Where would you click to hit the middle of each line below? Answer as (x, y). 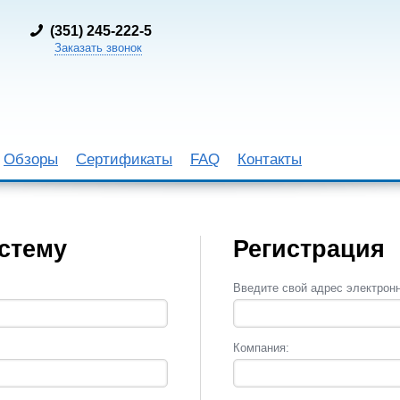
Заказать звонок (98, 48)
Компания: (261, 348)
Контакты (270, 159)
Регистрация (308, 249)
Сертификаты (124, 159)
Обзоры (31, 159)
